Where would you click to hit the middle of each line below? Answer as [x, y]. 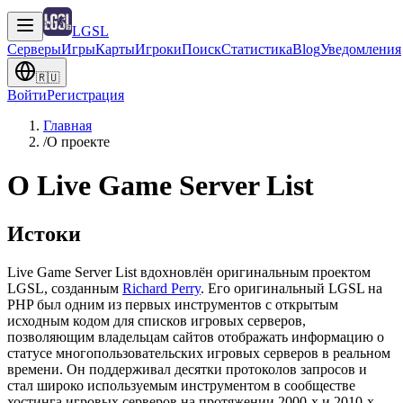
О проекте [78, 142]
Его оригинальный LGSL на [295, 288]
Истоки [44, 233]
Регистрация [85, 95]
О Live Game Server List [161, 186]
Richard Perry [161, 288]
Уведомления [361, 49]
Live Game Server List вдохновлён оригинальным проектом [189, 272]
